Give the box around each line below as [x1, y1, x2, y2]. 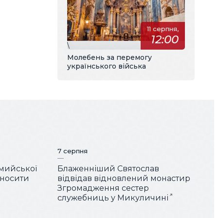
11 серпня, [146, 25, 179, 33]
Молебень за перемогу [67, 53, 152, 62]
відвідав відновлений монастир [57, 174, 190, 183]
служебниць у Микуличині [57, 193, 168, 203]
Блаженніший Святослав [57, 164, 159, 174]
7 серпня [57, 147, 88, 155]
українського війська [67, 61, 146, 71]
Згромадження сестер [57, 183, 149, 193]
